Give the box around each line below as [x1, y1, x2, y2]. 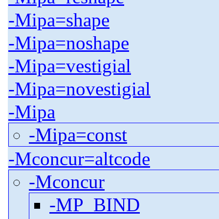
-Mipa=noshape [8, 32, 129, 54]
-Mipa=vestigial [8, 55, 131, 77]
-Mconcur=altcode [8, 148, 150, 170]
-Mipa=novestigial [8, 78, 151, 100]
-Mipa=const [29, 124, 127, 146]
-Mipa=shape [8, 9, 109, 31]
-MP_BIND [49, 194, 140, 216]
